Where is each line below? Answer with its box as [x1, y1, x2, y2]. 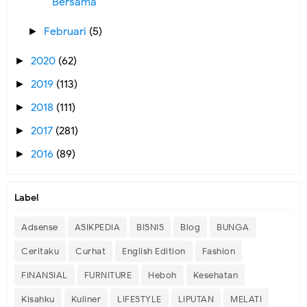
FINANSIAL [21, 269, 68, 281]
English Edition [122, 245, 186, 257]
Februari [44, 25, 90, 38]
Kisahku [21, 293, 55, 305]
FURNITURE [84, 269, 132, 281]
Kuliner [71, 293, 101, 305]
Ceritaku [21, 245, 59, 257]
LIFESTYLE [117, 293, 162, 305]
